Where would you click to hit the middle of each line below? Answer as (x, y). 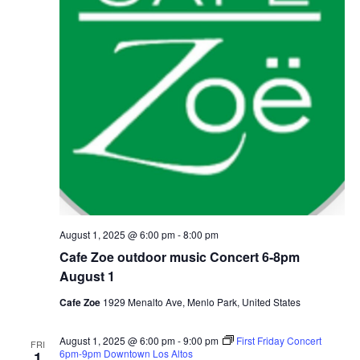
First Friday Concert (278, 340)
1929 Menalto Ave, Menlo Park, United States (201, 301)
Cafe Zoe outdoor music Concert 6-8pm (179, 256)
